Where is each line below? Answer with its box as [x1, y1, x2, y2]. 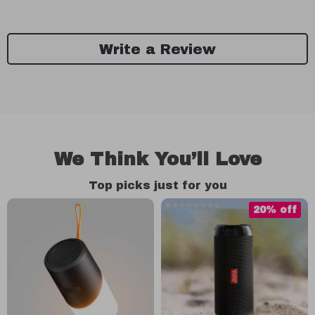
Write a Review [99, 41, 216, 57]
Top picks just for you [88, 179, 227, 191]
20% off [253, 205, 297, 215]
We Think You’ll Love [53, 149, 262, 169]
